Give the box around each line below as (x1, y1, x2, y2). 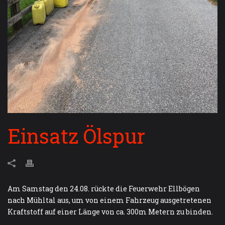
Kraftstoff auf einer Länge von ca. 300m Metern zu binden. (8, 207, 213, 217)
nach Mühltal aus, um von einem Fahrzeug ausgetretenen (8, 195, 211, 205)
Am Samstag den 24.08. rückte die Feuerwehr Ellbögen (8, 184, 200, 194)
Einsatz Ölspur (8, 123, 145, 150)
